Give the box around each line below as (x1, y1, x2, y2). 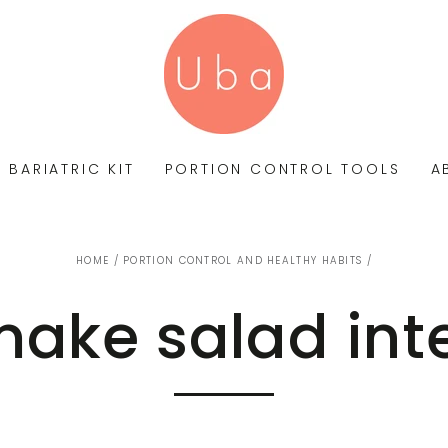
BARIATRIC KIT (9, 158, 135, 179)
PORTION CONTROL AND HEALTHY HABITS (123, 252, 363, 268)
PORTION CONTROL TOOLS (164, 158, 401, 179)
